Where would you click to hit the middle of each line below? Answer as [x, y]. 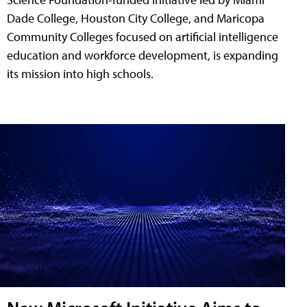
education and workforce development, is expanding [143, 56]
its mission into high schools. [80, 74]
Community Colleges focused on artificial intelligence [143, 37]
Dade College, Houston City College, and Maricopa [136, 19]
